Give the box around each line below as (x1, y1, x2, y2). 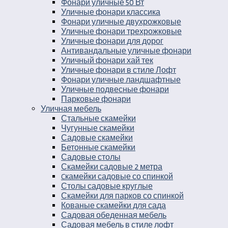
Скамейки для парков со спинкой (61, 190, 184, 201)
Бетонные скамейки (61, 142, 135, 152)
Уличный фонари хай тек (61, 55, 153, 65)
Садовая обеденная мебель (61, 210, 166, 220)
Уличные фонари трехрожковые (61, 26, 182, 36)
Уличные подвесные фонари (61, 84, 169, 94)
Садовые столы (61, 152, 121, 162)
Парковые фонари (61, 94, 131, 104)
